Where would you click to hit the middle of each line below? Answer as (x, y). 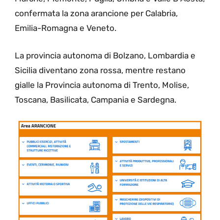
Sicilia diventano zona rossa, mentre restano (100, 70)
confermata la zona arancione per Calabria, (96, 14)
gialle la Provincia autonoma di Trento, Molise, (102, 85)
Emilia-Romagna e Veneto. (66, 28)
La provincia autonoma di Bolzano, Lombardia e (105, 55)
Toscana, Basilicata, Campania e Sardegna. (96, 99)
